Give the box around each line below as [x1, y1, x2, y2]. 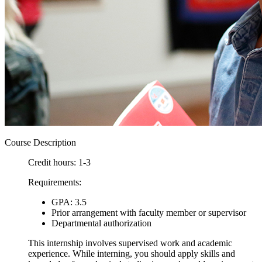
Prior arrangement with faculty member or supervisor [51, 207, 246, 218]
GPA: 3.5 [51, 196, 87, 207]
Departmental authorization [51, 218, 151, 228]
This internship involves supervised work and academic [28, 237, 232, 248]
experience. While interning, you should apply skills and [28, 248, 235, 258]
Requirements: [28, 177, 81, 187]
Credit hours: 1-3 [28, 157, 91, 167]
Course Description [5, 137, 76, 147]
